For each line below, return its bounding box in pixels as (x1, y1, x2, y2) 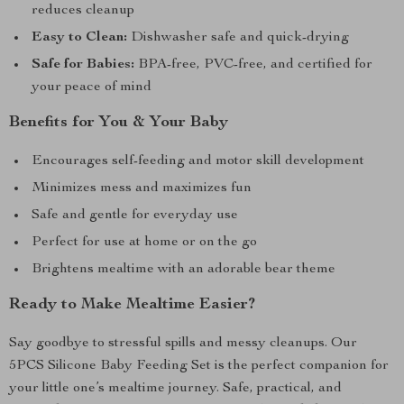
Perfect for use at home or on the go (32, 235, 257, 250)
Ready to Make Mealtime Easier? (9, 297, 255, 313)
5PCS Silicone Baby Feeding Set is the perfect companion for (9, 359, 389, 373)
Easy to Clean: (32, 31, 127, 45)
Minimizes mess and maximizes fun (32, 181, 252, 196)
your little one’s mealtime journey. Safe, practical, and (9, 381, 342, 396)
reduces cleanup (32, 4, 134, 18)
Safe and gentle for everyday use (32, 208, 238, 223)
